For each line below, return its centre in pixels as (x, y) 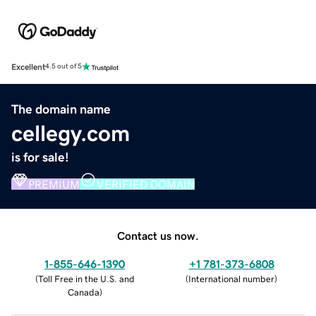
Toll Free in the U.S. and (86, 279)
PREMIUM (54, 184)
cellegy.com (71, 133)
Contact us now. (158, 235)
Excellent (28, 67)
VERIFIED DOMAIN (146, 184)
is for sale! (40, 157)
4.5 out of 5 (63, 67)
